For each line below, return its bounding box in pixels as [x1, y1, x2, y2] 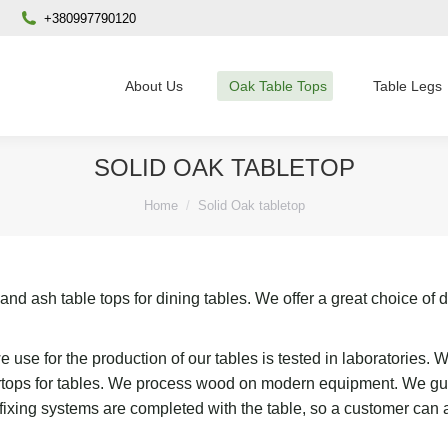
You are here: [143, 185, 239, 202]
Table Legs [373, 78, 442, 94]
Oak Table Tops [229, 78, 327, 94]
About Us [125, 78, 183, 94]
